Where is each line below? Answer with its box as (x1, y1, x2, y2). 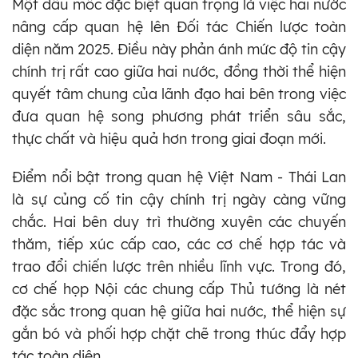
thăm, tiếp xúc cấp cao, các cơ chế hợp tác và (12, 235, 346, 254)
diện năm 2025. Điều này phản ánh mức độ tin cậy (12, 40, 346, 59)
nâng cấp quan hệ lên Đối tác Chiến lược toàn (12, 18, 346, 37)
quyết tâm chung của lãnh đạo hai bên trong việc (12, 85, 346, 104)
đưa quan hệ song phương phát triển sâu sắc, (12, 107, 346, 126)
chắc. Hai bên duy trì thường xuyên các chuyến (12, 213, 346, 232)
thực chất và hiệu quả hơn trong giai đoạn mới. (12, 129, 326, 149)
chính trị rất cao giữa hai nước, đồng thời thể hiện (12, 62, 346, 82)
